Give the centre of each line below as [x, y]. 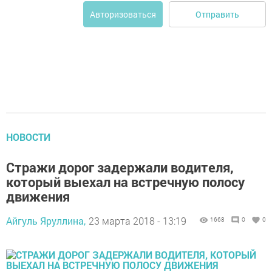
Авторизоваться [123, 14]
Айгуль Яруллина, [46, 221]
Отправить [217, 14]
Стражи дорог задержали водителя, [120, 167]
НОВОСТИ [28, 137]
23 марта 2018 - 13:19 [138, 221]
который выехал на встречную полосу [125, 182]
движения [38, 196]
